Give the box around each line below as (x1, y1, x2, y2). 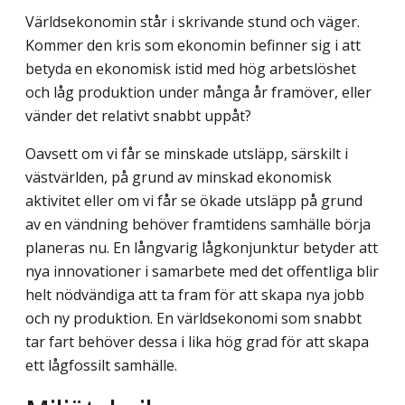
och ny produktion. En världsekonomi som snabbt (25, 307, 362, 328)
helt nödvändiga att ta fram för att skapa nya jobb (25, 284, 364, 305)
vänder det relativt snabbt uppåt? (25, 105, 251, 126)
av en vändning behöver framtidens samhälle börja (25, 213, 371, 234)
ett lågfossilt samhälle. (25, 354, 177, 375)
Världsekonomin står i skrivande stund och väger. (25, 11, 360, 32)
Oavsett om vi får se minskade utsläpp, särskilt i (25, 143, 348, 164)
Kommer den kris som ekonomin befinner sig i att (25, 34, 361, 55)
